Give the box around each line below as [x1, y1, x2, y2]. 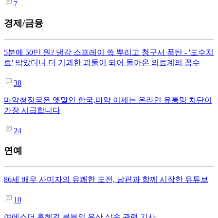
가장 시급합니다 [4, 106, 60, 114]
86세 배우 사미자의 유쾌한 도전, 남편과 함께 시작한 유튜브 [4, 175, 208, 184]
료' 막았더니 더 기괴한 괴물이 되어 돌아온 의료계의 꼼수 [4, 58, 200, 67]
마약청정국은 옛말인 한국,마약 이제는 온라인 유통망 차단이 [4, 96, 212, 104]
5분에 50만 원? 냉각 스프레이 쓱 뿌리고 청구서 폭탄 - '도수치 [4, 48, 214, 56]
